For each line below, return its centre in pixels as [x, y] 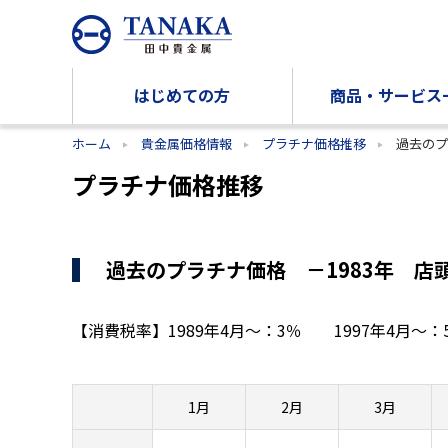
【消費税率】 [120, 330]
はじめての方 [182, 95]
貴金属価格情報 [186, 143]
